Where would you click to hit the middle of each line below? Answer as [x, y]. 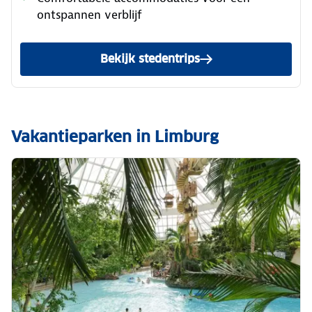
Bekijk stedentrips [150, 58]
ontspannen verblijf [89, 14]
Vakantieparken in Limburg [115, 136]
